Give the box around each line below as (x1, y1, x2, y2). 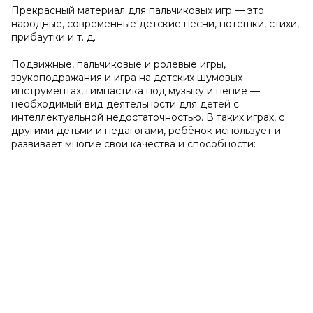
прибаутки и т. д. (11, 31, 96, 43)
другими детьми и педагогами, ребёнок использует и (11, 124, 281, 137)
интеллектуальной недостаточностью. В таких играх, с (11, 111, 284, 124)
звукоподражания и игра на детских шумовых (11, 71, 242, 84)
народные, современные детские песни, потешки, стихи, (11, 17, 299, 30)
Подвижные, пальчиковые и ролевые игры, (11, 58, 226, 71)
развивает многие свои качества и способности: (11, 138, 256, 150)
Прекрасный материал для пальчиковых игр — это (11, 4, 264, 17)
